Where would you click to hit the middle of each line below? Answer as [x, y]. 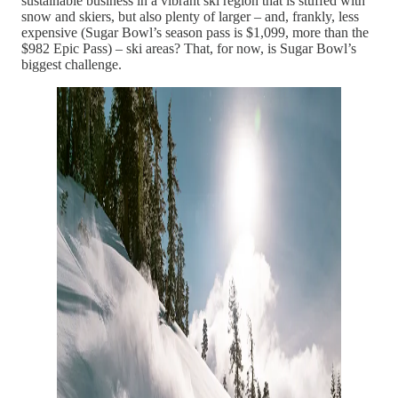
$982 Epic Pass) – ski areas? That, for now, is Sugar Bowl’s [189, 48]
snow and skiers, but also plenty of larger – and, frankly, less [190, 16]
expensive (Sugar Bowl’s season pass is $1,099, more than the [195, 32]
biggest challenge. [72, 64]
